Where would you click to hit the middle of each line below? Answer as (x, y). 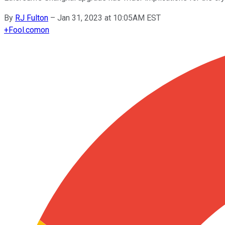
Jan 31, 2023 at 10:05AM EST (109, 18)
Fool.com (25, 30)
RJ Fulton (32, 18)
